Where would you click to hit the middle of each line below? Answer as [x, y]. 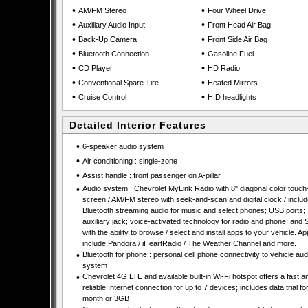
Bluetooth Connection [114, 54]
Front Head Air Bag [239, 25]
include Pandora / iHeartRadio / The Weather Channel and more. [189, 243]
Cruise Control [102, 97]
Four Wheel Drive [237, 10]
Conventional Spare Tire [119, 82]
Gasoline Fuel [231, 54]
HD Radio [224, 68]
